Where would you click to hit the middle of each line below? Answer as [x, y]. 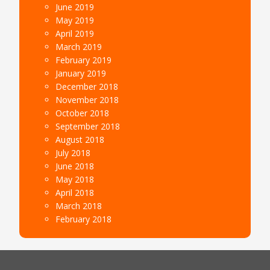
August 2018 [80, 139]
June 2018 [75, 166]
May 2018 [75, 179]
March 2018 [79, 206]
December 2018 [87, 86]
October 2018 [83, 113]
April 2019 [75, 33]
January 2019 [81, 73]
